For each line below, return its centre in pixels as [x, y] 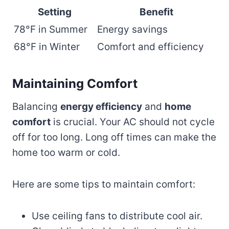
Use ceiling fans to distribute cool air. [117, 216]
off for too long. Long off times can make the [114, 137]
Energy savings [132, 29]
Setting [54, 12]
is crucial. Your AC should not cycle [133, 122]
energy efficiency [101, 106]
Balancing [36, 106]
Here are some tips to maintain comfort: [104, 184]
